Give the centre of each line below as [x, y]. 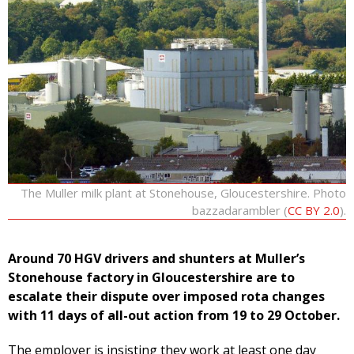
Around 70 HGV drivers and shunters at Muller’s [156, 259]
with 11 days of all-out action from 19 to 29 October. [175, 316]
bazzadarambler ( [240, 211]
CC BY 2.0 [314, 211]
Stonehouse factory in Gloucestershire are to [151, 278]
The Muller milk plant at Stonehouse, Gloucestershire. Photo [183, 193]
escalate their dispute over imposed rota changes [166, 297]
